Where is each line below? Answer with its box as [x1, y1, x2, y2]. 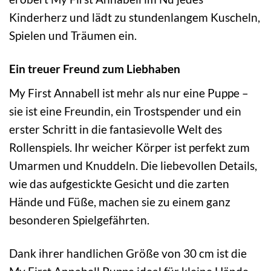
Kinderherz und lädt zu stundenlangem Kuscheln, [9, 10, 260, 25]
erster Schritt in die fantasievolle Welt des [9, 122, 222, 136]
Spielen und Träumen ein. [9, 28, 137, 43]
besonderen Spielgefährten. [9, 212, 149, 227]
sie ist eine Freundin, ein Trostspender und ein [9, 103, 241, 118]
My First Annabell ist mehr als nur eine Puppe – [9, 85, 249, 100]
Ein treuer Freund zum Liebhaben [9, 62, 180, 76]
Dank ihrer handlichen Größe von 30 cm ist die [9, 246, 247, 260]
